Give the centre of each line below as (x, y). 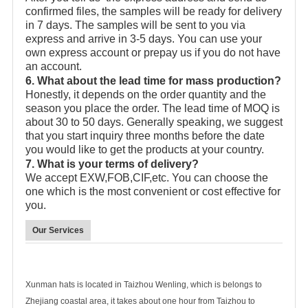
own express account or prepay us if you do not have (153, 52)
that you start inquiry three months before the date (145, 135)
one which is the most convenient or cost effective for (153, 191)
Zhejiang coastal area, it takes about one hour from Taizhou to (140, 301)
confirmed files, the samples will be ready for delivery (154, 11)
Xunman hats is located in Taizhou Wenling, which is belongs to (144, 284)
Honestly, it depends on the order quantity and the (146, 94)
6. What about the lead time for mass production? (153, 80)
